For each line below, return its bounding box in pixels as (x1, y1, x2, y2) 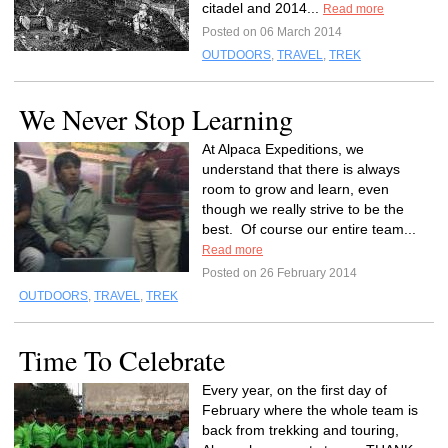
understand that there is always (202, 161, 400, 177)
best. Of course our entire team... (202, 221, 416, 237)
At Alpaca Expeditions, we (202, 141, 364, 157)
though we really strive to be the (202, 201, 404, 217)
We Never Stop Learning (19, 100, 293, 138)
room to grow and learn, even (202, 181, 389, 197)
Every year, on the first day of (202, 382, 387, 398)
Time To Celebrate (19, 341, 225, 379)
